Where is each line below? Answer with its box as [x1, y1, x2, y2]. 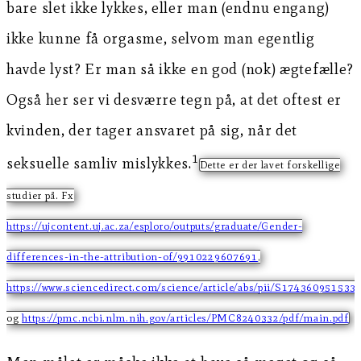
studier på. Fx [6, 189, 74, 201]
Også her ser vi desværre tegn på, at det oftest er [6, 89, 342, 109]
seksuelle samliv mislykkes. [6, 153, 192, 172]
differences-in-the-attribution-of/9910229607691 [6, 250, 258, 263]
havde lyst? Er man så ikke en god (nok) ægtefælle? [6, 59, 355, 78]
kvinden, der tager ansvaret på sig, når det [6, 120, 298, 139]
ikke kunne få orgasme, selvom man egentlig [6, 28, 315, 48]
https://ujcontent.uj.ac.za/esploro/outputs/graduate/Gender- [6, 219, 303, 232]
